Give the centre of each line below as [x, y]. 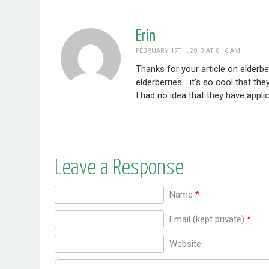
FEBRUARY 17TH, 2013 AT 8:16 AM [188, 51]
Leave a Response [119, 168]
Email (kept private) [207, 219]
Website [186, 244]
